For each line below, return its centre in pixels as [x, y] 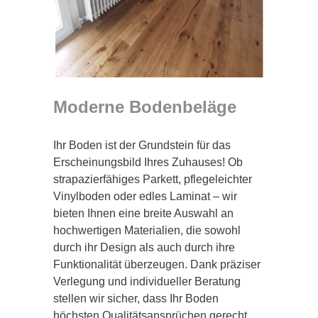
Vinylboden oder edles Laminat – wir [145, 196]
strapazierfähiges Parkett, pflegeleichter [153, 179]
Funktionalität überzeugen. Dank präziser [157, 264]
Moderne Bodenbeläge [145, 106]
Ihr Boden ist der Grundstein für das [142, 145]
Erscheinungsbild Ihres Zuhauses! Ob [148, 162]
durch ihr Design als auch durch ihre [144, 247]
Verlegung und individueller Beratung [147, 281]
